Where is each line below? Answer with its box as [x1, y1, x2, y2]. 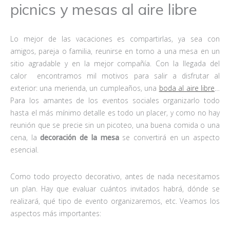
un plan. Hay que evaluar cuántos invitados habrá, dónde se [10, 183, 220, 194]
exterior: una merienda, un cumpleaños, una [10, 83, 159, 93]
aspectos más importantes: [10, 208, 101, 218]
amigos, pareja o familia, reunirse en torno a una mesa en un [10, 46, 220, 56]
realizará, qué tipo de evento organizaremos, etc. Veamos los [10, 196, 220, 206]
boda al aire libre [159, 83, 215, 93]
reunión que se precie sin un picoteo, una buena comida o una [10, 120, 220, 130]
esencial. [10, 144, 39, 155]
